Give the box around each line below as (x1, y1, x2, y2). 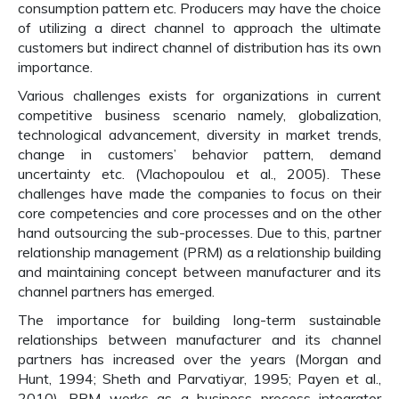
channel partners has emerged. (18, 282, 215, 300)
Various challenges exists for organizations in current (18, 86, 381, 104)
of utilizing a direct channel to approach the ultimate (18, 19, 381, 37)
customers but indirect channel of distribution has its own (18, 38, 381, 56)
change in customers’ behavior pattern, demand (18, 145, 381, 163)
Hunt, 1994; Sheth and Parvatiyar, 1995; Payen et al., (18, 370, 381, 387)
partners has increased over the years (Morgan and (18, 350, 381, 368)
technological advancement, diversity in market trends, (18, 126, 381, 143)
